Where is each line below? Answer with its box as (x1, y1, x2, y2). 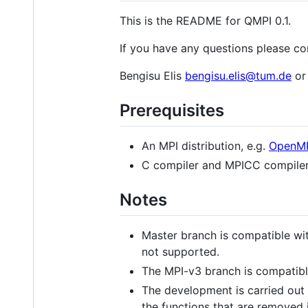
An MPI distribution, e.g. (142, 138, 269, 153)
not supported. (142, 244, 219, 258)
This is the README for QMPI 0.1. (120, 13, 291, 27)
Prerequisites (120, 100, 224, 120)
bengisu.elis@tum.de (185, 68, 291, 82)
